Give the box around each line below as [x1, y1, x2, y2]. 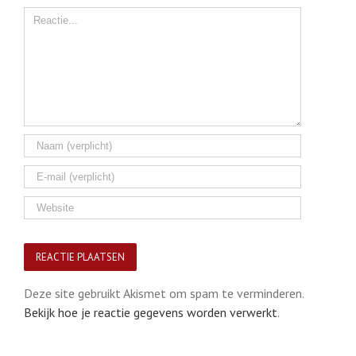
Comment [23, 8, 75, 24]
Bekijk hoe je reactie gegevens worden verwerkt [24, 304, 277, 320]
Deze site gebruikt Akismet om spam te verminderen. [24, 285, 304, 301]
